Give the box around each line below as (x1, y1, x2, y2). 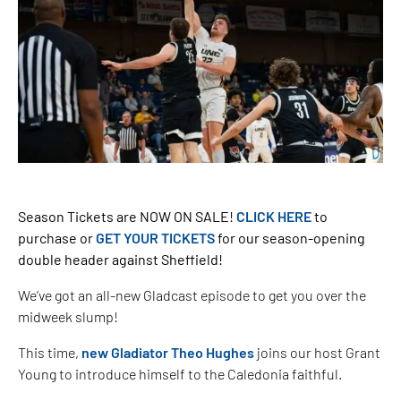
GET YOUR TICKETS (96, 228, 215, 246)
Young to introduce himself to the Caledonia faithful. (18, 364, 342, 382)
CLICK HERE (236, 207, 311, 225)
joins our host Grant (254, 343, 380, 361)
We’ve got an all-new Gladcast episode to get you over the (18, 286, 366, 303)
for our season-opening (215, 228, 365, 246)
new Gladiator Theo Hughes (81, 343, 254, 361)
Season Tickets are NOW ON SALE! (18, 207, 236, 225)
